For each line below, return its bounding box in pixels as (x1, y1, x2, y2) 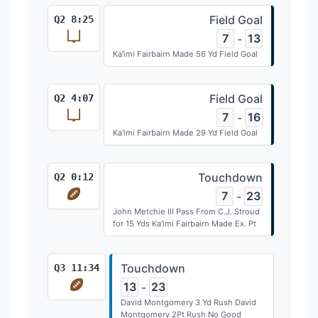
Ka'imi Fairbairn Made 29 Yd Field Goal (113, 128, 258, 138)
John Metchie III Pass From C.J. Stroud (113, 207, 260, 216)
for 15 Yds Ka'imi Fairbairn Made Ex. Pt (113, 219, 256, 229)
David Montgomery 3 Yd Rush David (121, 297, 256, 307)
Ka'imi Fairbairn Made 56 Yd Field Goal (113, 49, 258, 59)
